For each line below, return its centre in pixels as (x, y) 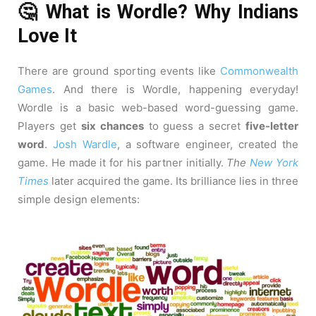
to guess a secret (194, 126)
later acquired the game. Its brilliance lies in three (174, 181)
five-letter (272, 126)
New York (274, 163)
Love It (47, 36)
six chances (112, 126)
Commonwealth (259, 71)
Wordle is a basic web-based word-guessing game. (158, 108)
